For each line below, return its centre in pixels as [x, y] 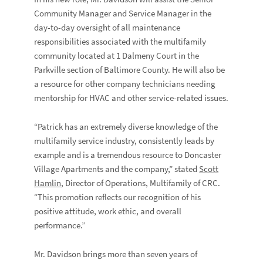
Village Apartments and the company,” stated [117, 169]
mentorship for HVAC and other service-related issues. [131, 98]
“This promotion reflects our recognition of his [118, 197]
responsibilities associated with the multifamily [120, 42]
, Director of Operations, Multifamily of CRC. [141, 183]
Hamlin [48, 183]
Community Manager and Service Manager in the [123, 14]
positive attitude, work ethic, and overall [108, 211]
